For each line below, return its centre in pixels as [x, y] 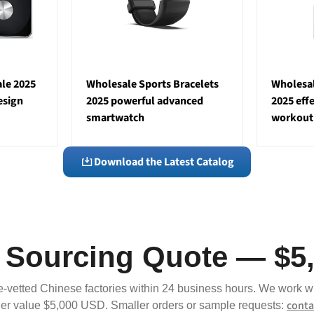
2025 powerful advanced [144, 101]
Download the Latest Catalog [164, 162]
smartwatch [115, 118]
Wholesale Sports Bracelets [152, 84]
